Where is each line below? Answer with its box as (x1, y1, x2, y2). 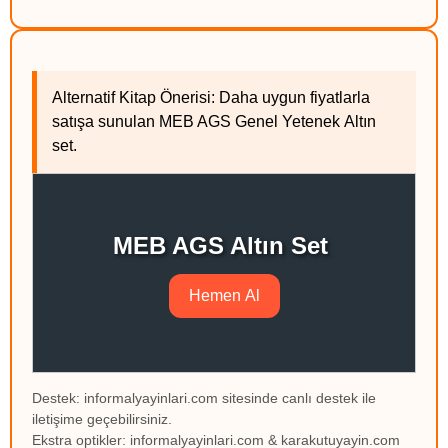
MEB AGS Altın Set (113, 232, 335, 260)
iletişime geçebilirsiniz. (32, 411, 172, 428)
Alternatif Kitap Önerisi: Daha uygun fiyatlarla (52, 89, 370, 107)
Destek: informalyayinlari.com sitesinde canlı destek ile (32, 390, 376, 407)
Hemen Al (188, 287, 260, 305)
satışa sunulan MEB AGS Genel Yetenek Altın (52, 113, 376, 131)
